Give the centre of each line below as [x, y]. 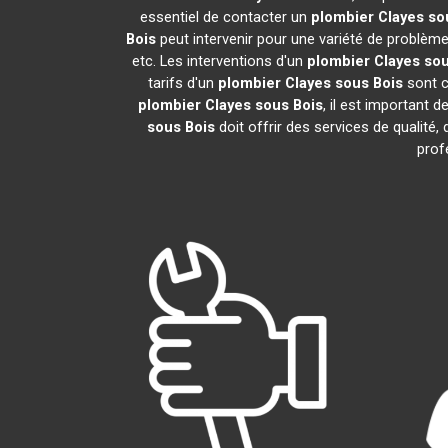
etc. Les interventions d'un [219, 61]
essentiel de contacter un [225, 17]
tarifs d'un [182, 83]
